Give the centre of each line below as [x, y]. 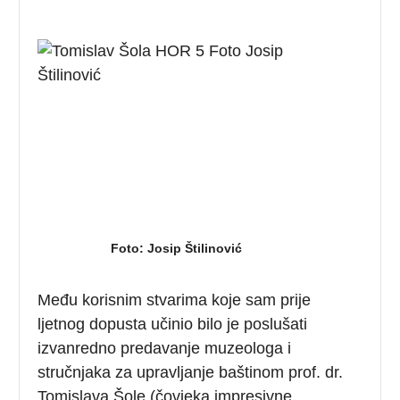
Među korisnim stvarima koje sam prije [175, 300]
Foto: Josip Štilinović [176, 248]
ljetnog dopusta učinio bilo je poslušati [173, 324]
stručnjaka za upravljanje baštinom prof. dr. [191, 372]
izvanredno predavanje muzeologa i [165, 348]
